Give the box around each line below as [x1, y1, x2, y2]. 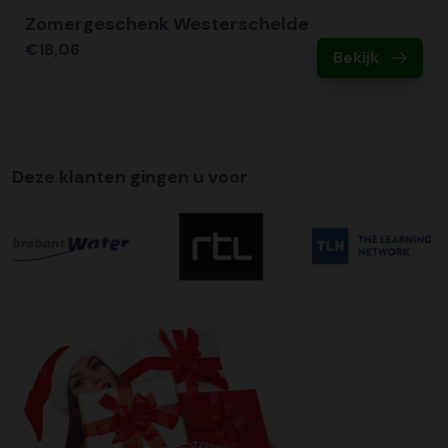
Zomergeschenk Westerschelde [25, 12, 309, 37]
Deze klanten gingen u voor [12, 165, 248, 190]
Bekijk [333, 47, 379, 69]
